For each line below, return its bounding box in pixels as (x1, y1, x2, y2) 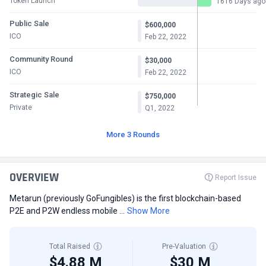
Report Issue (215, 173, 256, 182)
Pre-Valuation (161, 242, 206, 251)
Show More (127, 206, 170, 216)
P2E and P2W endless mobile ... (9, 206, 125, 216)
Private (9, 103, 32, 112)
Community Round (9, 55, 73, 64)
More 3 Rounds (106, 130, 160, 139)
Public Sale (9, 19, 49, 28)
